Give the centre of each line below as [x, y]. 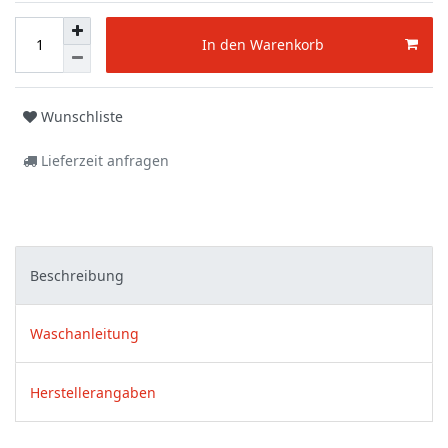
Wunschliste [82, 117]
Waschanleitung [84, 334]
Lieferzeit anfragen [103, 161]
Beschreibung [77, 275]
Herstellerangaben [93, 392]
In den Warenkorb [263, 45]
